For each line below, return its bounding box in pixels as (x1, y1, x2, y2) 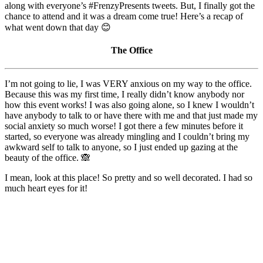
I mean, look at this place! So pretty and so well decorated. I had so (5, 173, 252, 183)
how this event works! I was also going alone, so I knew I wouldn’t (5, 100, 254, 110)
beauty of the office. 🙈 (5, 153, 90, 163)
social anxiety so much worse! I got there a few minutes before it (5, 121, 243, 131)
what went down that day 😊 (5, 22, 111, 32)
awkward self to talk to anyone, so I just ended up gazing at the (5, 142, 238, 153)
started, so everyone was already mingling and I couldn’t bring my (5, 131, 249, 142)
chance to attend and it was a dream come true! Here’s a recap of (5, 11, 243, 21)
